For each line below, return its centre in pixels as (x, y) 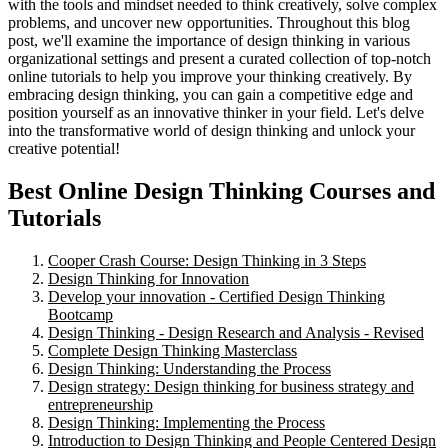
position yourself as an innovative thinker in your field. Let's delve (216, 113)
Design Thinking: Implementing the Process (186, 423)
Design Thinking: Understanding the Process (189, 369)
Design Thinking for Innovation (148, 279)
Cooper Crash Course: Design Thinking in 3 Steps (207, 261)
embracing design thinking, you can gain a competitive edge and (210, 95)
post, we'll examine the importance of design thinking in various (209, 41)
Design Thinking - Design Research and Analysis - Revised (236, 333)
